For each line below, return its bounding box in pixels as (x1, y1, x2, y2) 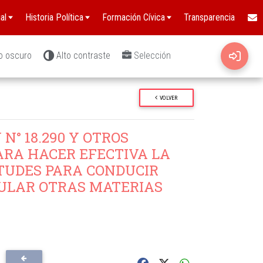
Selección (134, 50, 171, 61)
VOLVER (160, 94, 178, 101)
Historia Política (25, 12, 83, 23)
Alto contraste (56, 50, 110, 61)
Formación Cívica (102, 12, 165, 23)
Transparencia (184, 12, 235, 23)
